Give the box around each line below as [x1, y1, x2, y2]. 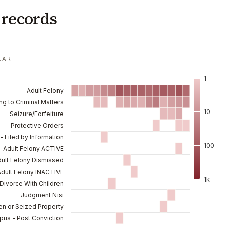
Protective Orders [11, 122, 64, 129]
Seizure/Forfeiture [10, 110, 64, 118]
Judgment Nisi [21, 191, 64, 199]
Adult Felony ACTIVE [3, 145, 64, 152]
